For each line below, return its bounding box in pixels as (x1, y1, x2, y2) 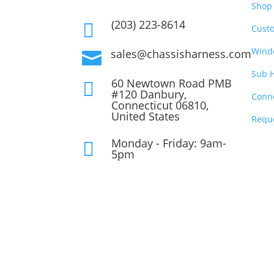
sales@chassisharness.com (111, 46, 252, 61)
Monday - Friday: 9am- (111, 135, 226, 150)
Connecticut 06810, (111, 97, 209, 113)
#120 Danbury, (111, 86, 187, 102)
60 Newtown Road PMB (111, 75, 232, 91)
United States (111, 108, 180, 124)
